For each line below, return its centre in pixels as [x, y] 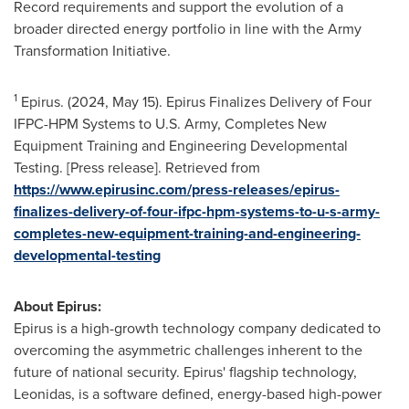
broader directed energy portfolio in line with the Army [188, 28]
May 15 [134, 101]
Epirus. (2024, [65, 101]
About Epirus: [58, 306]
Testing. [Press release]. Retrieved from [137, 167]
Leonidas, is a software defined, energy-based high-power [198, 393]
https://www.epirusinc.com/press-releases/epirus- [177, 189]
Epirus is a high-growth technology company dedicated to [197, 328]
